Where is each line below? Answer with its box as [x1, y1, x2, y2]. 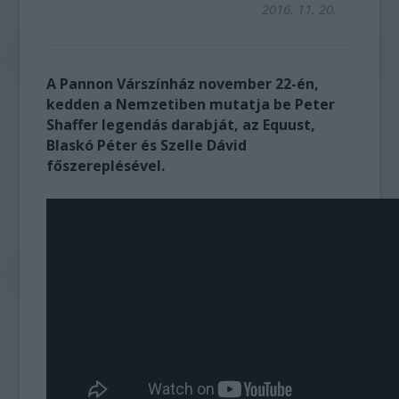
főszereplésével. [46, 156, 166, 175]
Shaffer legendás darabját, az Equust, [46, 115, 316, 134]
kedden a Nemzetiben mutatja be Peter [46, 94, 336, 114]
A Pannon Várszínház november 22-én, [46, 74, 320, 94]
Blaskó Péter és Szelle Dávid [46, 135, 248, 155]
